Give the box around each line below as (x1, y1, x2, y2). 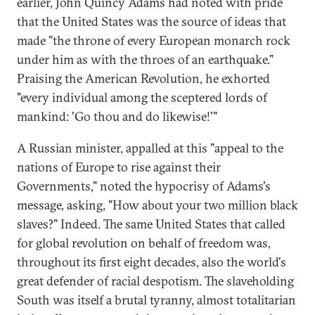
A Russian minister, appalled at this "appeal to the (17, 140, 283, 156)
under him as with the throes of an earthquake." (17, 51, 274, 67)
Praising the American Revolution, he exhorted (17, 70, 270, 86)
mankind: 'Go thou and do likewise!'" (17, 108, 217, 124)
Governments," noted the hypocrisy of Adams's (17, 178, 271, 194)
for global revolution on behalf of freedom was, (17, 235, 271, 251)
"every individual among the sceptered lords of (17, 89, 267, 105)
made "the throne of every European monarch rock (17, 32, 290, 49)
